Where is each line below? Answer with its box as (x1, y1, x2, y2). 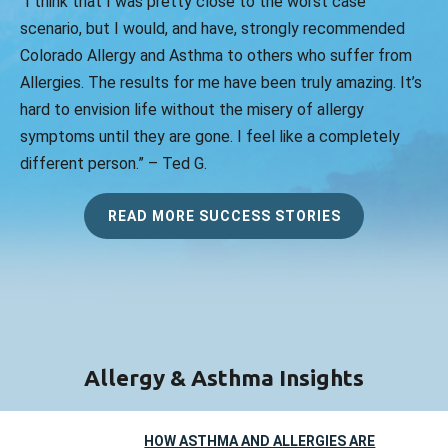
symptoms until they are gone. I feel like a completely (20, 127, 400, 147)
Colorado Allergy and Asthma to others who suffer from (20, 46, 412, 66)
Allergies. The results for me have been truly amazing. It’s (20, 73, 422, 93)
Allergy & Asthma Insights (84, 364, 364, 390)
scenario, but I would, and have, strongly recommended (20, 19, 405, 39)
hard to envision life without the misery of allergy (20, 100, 364, 120)
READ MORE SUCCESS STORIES (107, 208, 341, 225)
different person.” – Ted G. (20, 154, 207, 174)
